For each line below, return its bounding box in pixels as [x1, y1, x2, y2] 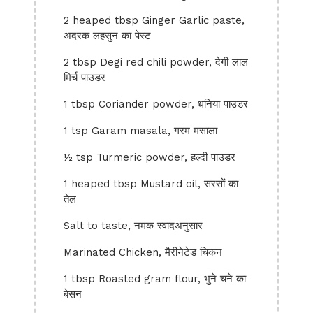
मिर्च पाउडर [64, 71, 105, 84]
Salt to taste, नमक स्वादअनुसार [64, 219, 203, 232]
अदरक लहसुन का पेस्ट [64, 29, 151, 42]
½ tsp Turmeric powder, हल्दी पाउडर [64, 151, 235, 163]
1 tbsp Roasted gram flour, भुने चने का [64, 272, 246, 285]
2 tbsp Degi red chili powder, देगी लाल [64, 56, 248, 68]
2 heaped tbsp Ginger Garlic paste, [64, 14, 245, 27]
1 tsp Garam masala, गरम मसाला [64, 124, 217, 137]
